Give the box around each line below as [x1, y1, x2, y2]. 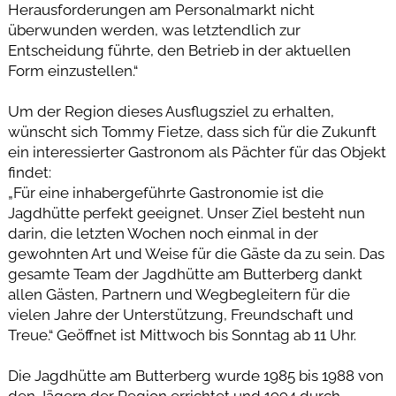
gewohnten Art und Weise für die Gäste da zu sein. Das [7, 244, 385, 263]
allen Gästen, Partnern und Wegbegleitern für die [7, 285, 350, 303]
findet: [7, 163, 55, 181]
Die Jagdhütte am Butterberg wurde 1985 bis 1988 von [7, 366, 384, 385]
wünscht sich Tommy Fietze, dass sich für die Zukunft [7, 122, 377, 141]
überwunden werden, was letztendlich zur [7, 20, 301, 39]
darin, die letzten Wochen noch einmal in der [7, 224, 318, 242]
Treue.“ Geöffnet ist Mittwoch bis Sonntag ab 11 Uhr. [7, 325, 356, 344]
